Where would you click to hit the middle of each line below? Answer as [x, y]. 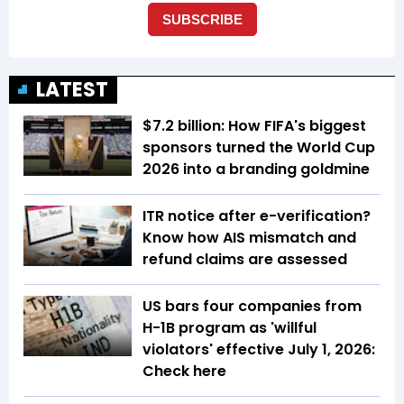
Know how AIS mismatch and [249, 237]
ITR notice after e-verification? [257, 216]
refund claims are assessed [245, 259]
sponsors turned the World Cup [259, 147]
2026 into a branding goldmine [260, 169]
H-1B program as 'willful [230, 327]
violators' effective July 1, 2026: [259, 349]
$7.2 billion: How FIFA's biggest [254, 125]
